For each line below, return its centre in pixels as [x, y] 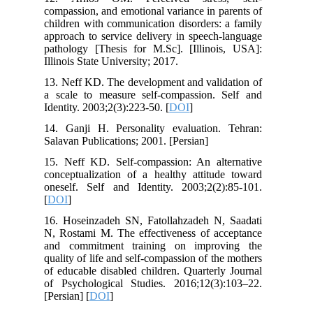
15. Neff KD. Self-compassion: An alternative [160, 162]
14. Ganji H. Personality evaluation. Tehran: [160, 129]
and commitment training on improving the [160, 246]
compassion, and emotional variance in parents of [160, 11]
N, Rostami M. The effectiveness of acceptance [160, 233]
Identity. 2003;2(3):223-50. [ [114, 108]
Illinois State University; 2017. [118, 61]
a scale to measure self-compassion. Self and [160, 95]
